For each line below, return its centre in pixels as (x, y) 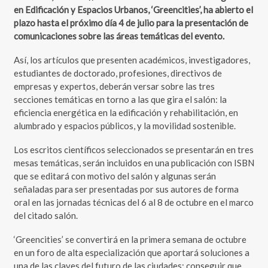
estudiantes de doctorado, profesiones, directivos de (118, 73)
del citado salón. (45, 216)
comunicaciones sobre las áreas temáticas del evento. (119, 36)
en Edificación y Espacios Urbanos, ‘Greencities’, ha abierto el (133, 10)
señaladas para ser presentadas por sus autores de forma (126, 189)
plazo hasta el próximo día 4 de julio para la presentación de (131, 23)
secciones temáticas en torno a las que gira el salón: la (120, 100)
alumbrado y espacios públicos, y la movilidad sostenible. (124, 126)
